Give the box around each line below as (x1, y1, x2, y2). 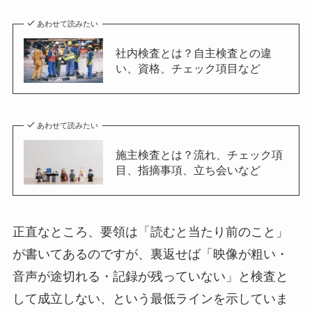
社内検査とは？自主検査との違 (115, 47, 272, 60)
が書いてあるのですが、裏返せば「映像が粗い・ (12, 247, 288, 262)
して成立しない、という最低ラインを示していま (12, 292, 288, 306)
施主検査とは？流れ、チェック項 (115, 148, 283, 162)
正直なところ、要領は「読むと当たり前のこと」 (12, 225, 288, 240)
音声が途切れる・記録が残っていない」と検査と (12, 270, 288, 284)
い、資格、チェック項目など (115, 62, 260, 75)
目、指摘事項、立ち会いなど (115, 164, 260, 177)
